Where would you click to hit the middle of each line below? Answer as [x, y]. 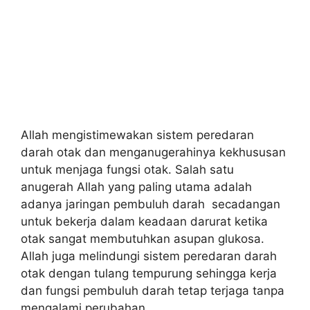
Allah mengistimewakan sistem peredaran [137, 135]
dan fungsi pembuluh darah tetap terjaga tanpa [153, 291]
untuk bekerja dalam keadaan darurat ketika [144, 221]
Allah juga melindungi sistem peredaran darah [149, 256]
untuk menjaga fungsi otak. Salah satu [127, 170]
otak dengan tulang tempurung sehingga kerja [149, 273]
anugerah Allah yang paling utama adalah [136, 187]
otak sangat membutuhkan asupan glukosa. [143, 239]
